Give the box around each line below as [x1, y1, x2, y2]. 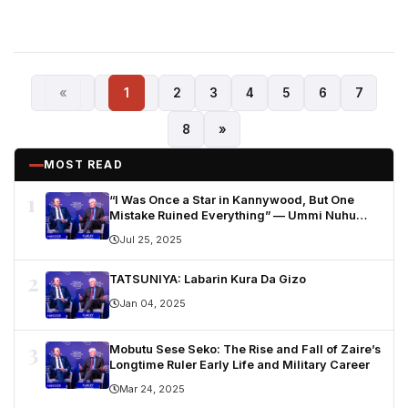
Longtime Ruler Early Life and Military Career [109, 358, 370, 372]
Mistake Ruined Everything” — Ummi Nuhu [109, 209, 356, 223]
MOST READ [44, 158, 123, 172]
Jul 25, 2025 [119, 233, 182, 247]
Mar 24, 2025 [119, 382, 185, 396]
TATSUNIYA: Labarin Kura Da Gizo [109, 272, 306, 287]
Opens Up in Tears [109, 224, 215, 239]
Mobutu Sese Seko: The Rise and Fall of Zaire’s [109, 342, 381, 357]
